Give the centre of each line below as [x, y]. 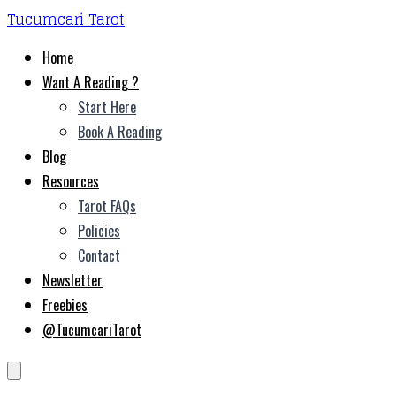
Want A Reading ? [91, 82]
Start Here [107, 107]
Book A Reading [120, 132]
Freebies [65, 305]
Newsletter [72, 280]
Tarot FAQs [107, 206]
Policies [99, 231]
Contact [99, 255]
